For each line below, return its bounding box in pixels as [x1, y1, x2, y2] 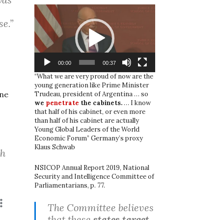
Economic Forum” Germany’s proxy [34, 134, 143, 142]
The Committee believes [48, 201, 154, 214]
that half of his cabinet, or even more [34, 107, 145, 116]
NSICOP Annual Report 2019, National [34, 163, 149, 172]
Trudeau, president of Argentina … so [34, 89, 148, 98]
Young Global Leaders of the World [34, 125, 139, 134]
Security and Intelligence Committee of [34, 172, 154, 181]
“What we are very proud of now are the [34, 72, 153, 81]
